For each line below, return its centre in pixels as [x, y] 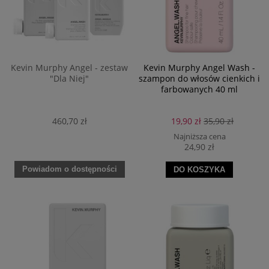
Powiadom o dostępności [69, 169]
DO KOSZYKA [200, 169]
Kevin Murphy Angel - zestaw [70, 67]
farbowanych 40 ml [200, 89]
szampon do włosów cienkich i [200, 78]
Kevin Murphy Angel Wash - [200, 67]
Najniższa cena [199, 137]
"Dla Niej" [70, 78]
